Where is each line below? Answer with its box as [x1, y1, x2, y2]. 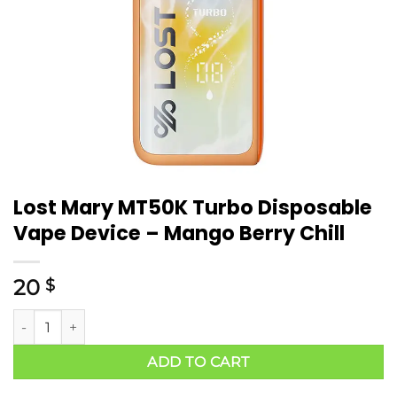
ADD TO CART [147, 354, 250, 371]
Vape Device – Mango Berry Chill [13, 219, 345, 248]
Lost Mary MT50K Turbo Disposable [13, 193, 372, 222]
